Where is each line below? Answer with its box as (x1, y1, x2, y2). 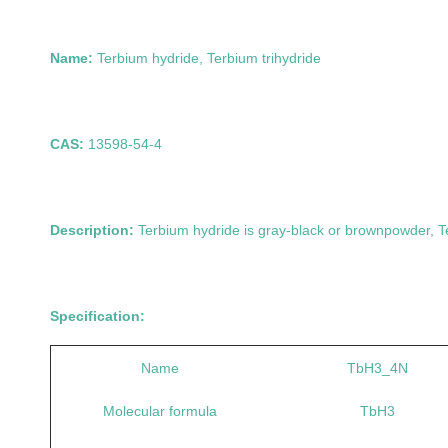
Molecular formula (103, 403, 217, 419)
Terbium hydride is (138, 222, 258, 238)
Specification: (50, 308, 145, 324)
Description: (50, 222, 138, 238)
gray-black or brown (258, 222, 384, 238)
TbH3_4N (347, 360, 408, 376)
